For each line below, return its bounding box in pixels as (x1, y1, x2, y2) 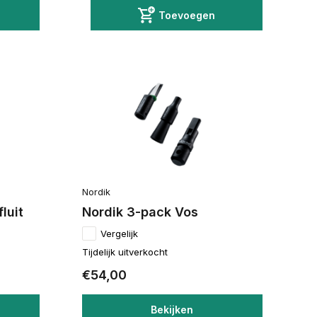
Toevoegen (158, 9, 215, 22)
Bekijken (151, 303, 194, 316)
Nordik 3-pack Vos (81, 204, 198, 219)
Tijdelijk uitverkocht (81, 246, 168, 258)
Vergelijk (100, 227, 138, 239)
